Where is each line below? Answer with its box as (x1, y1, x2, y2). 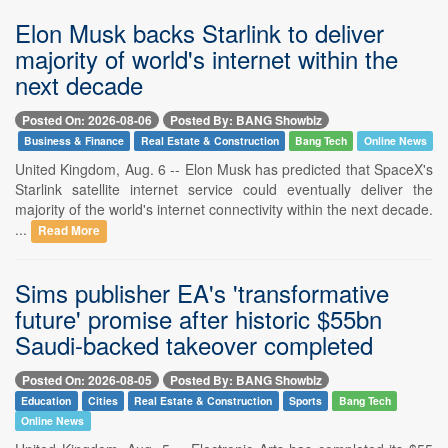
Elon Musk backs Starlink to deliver (15, 14, 384, 50)
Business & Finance (23, 132, 124, 148)
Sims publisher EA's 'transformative (15, 274, 389, 310)
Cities (87, 393, 118, 409)
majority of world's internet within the (15, 40, 398, 76)
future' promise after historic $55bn (15, 300, 382, 336)
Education (21, 393, 72, 409)
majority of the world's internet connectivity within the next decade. (15, 198, 433, 219)
